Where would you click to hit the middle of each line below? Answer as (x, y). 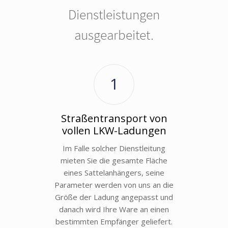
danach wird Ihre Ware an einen (114, 209)
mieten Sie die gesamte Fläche (114, 160)
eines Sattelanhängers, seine (114, 172)
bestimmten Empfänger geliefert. (114, 221)
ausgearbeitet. (114, 34)
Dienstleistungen (114, 14)
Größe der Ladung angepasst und (114, 197)
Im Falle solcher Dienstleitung (114, 148)
